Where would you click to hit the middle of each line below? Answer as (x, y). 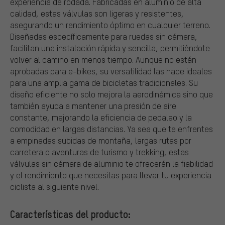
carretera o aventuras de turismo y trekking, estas (99, 152)
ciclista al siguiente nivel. (54, 186)
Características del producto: (70, 214)
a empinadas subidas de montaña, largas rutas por (101, 140)
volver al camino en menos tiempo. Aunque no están (103, 59)
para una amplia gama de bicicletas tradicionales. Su (104, 82)
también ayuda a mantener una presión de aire (93, 105)
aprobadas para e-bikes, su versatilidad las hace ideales (111, 71)
